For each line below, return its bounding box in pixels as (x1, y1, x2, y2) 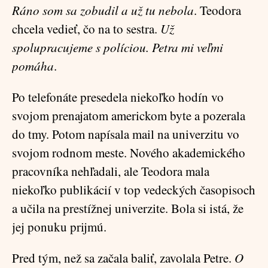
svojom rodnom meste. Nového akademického (12, 144, 245, 161)
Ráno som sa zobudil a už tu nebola (12, 2, 194, 19)
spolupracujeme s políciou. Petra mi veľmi (12, 39, 223, 56)
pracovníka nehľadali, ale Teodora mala (12, 163, 209, 179)
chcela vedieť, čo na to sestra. (12, 20, 160, 37)
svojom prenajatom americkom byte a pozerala (12, 107, 245, 124)
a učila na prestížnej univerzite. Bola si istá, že (12, 200, 243, 217)
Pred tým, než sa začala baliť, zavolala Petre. (12, 249, 234, 266)
